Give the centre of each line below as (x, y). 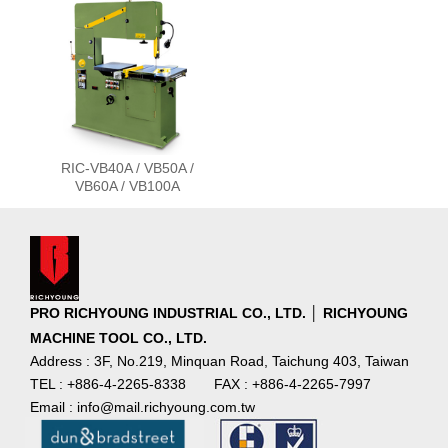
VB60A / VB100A (127, 186)
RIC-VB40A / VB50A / (127, 168)
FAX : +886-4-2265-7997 (292, 383)
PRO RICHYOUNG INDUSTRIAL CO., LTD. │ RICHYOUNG (219, 313)
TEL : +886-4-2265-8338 (108, 383)
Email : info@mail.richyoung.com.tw (142, 406)
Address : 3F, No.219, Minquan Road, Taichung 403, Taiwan (219, 361)
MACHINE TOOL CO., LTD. (118, 338)
